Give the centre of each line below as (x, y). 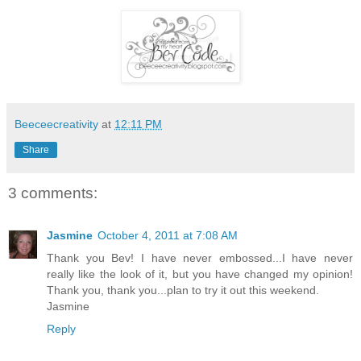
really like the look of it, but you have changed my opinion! (200, 274)
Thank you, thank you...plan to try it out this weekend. (183, 290)
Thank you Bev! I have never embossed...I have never (200, 257)
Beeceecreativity (56, 124)
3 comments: (53, 193)
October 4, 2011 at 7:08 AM (168, 235)
